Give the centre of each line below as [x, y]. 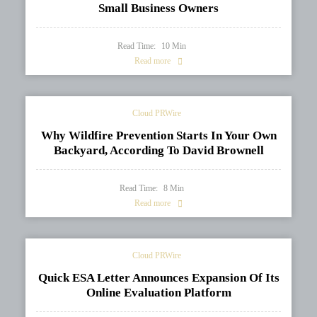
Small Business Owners [158, 8]
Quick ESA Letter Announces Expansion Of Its [158, 278]
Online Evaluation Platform [158, 293]
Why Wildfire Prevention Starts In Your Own [158, 136]
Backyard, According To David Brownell [158, 151]
